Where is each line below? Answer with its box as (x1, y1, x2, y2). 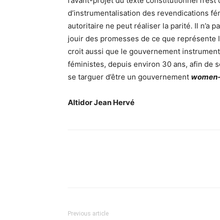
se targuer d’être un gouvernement (68, 72, 191, 82)
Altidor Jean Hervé (68, 98, 135, 107)
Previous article (68, 210, 109, 217)
